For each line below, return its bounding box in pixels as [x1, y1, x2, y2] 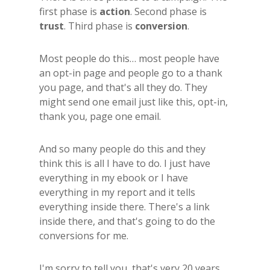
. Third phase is [64, 19, 135, 33]
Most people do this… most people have [39, 51, 219, 65]
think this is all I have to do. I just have [39, 156, 210, 170]
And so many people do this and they [39, 142, 206, 155]
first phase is [39, 4, 99, 18]
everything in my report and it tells [39, 185, 195, 199]
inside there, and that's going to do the [39, 214, 215, 228]
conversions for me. [39, 228, 128, 242]
